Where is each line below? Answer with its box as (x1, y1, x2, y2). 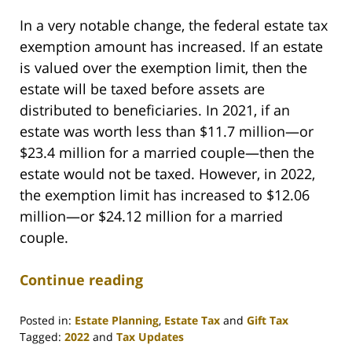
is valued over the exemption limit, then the (20, 57, 307, 77)
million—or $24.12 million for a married (20, 206, 283, 225)
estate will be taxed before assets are (20, 79, 265, 98)
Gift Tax (247, 312, 288, 328)
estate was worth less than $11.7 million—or (20, 121, 313, 141)
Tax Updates (116, 328, 184, 344)
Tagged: (20, 328, 61, 344)
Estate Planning (75, 312, 159, 328)
